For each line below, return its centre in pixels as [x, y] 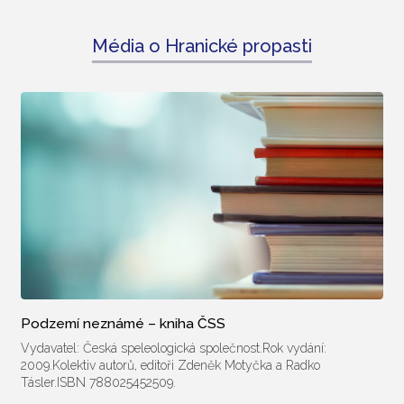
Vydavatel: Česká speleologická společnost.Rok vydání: [173, 348]
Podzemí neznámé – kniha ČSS [123, 323]
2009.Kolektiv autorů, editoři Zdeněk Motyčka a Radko [170, 365]
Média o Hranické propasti [202, 46]
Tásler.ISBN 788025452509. [98, 382]
